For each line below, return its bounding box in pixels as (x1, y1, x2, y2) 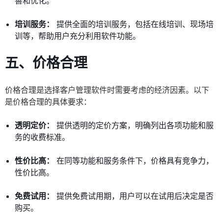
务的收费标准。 (15, 132, 70, 142)
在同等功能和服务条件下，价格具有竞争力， (54, 156, 214, 166)
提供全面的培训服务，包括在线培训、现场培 (54, 19, 214, 29)
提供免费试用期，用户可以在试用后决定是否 (54, 191, 214, 201)
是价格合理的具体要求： (5, 97, 91, 107)
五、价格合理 (5, 55, 87, 72)
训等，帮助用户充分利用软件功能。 (15, 31, 140, 41)
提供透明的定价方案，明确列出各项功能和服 (54, 120, 214, 131)
